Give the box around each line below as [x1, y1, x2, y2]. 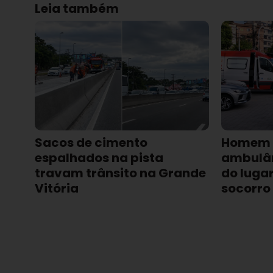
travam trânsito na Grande [35, 165, 206, 182]
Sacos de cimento [35, 134, 147, 152]
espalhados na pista [35, 149, 163, 167]
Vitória [35, 180, 79, 197]
